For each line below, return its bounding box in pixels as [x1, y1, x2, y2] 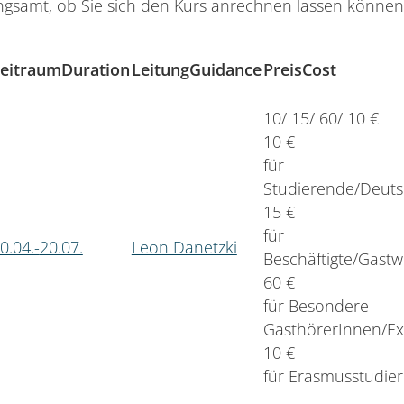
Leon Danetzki [131, 235, 237, 258]
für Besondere [262, 294, 369, 317]
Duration [60, 58, 130, 80]
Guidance [188, 58, 262, 80]
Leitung [131, 58, 189, 80]
